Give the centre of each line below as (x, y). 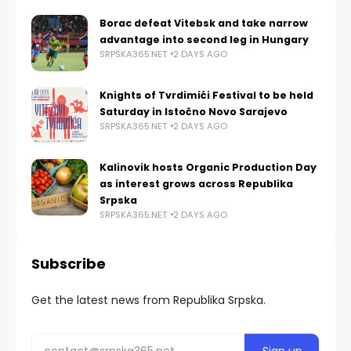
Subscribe (69, 263)
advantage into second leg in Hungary (204, 39)
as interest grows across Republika (196, 183)
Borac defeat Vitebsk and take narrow (204, 23)
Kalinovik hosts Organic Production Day (208, 167)
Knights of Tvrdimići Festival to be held (206, 95)
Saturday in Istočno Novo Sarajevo (194, 111)
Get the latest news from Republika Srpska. (148, 300)
